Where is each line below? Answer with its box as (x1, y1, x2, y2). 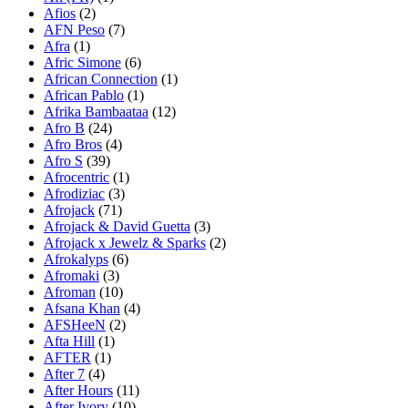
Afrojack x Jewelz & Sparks (44, 234, 206, 250)
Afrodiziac (44, 185, 105, 201)
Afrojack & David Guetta (44, 218, 190, 234)
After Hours (44, 382, 113, 398)
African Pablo (44, 87, 124, 103)
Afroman (44, 283, 96, 300)
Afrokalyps (44, 250, 108, 267)
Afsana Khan (44, 300, 120, 316)
